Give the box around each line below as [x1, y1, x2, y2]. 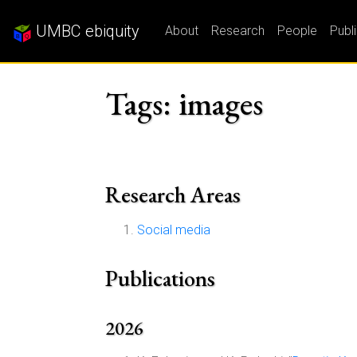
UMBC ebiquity [32, 22, 139, 41]
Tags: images [105, 83, 263, 124]
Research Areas [105, 180, 241, 209]
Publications [105, 264, 215, 292]
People [277, 23, 317, 38]
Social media [137, 222, 210, 237]
